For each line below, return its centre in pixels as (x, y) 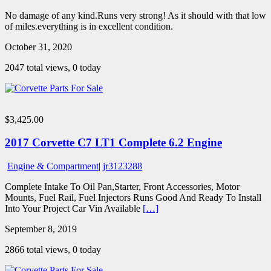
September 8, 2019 (41, 229)
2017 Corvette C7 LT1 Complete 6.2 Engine (113, 143)
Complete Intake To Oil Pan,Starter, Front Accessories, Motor (122, 187)
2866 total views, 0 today (53, 250)
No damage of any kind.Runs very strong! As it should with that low (135, 15)
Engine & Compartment (53, 166)
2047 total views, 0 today (53, 67)
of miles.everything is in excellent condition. (89, 26)
